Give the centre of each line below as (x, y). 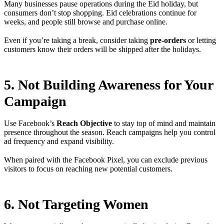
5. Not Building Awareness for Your (108, 85)
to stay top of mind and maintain (164, 123)
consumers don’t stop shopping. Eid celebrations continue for (100, 13)
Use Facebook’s (30, 123)
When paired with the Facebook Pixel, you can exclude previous (106, 160)
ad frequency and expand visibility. (59, 141)
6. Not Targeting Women (76, 204)
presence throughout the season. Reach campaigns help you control (110, 132)
